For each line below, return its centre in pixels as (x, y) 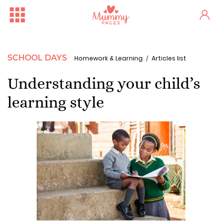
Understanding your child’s (104, 83)
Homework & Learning (109, 58)
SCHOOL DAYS (37, 58)
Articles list (169, 58)
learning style (56, 102)
